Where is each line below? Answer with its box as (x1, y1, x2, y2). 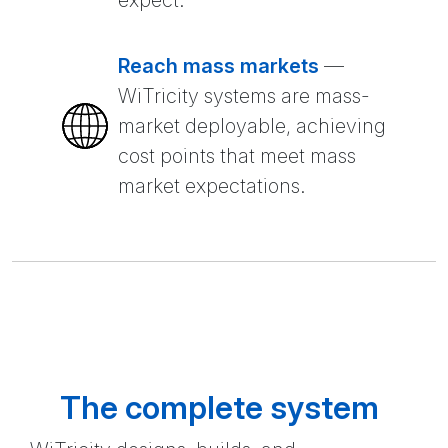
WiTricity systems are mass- (118, 84, 370, 109)
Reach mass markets (118, 54, 319, 79)
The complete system (60, 388, 379, 428)
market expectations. (118, 174, 306, 199)
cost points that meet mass (118, 144, 356, 169)
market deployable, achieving (118, 114, 386, 139)
